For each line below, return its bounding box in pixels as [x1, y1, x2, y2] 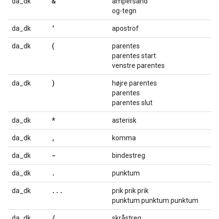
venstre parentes [112, 62, 165, 69]
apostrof [112, 24, 139, 32]
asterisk [112, 116, 136, 124]
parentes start [112, 52, 156, 60]
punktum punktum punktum [112, 197, 198, 204]
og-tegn [112, 7, 136, 15]
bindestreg [112, 152, 145, 159]
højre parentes [112, 79, 157, 87]
